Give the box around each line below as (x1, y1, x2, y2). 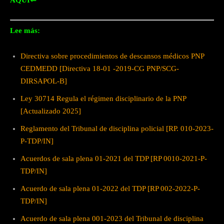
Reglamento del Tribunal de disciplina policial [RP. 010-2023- (20, 124, 213, 132)
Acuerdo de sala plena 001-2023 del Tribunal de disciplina (20, 214, 203, 222)
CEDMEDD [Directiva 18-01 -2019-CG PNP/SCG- (20, 64, 179, 72)
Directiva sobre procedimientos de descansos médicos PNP (20, 51, 204, 60)
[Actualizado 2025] (20, 106, 81, 115)
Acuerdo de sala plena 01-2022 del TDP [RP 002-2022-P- (20, 184, 200, 192)
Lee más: (10, 26, 40, 34)
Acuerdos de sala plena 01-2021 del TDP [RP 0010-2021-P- (20, 154, 207, 162)
